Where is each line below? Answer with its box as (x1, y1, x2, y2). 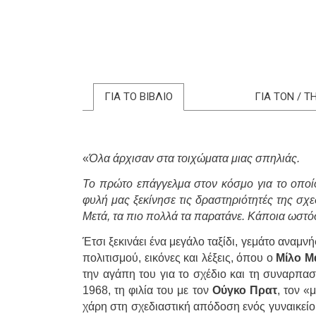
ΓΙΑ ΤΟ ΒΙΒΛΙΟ (104, 90, 173, 104)
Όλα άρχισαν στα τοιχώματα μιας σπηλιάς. (89, 152, 300, 165)
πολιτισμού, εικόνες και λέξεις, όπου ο (83, 252, 276, 265)
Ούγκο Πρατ (212, 284, 277, 297)
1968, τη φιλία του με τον (83, 284, 212, 297)
